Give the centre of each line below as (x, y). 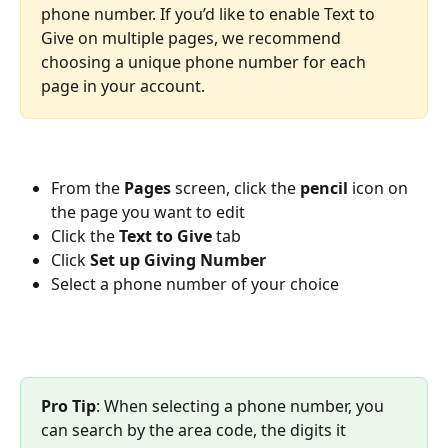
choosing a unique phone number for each (205, 62)
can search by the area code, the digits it (195, 430)
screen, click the (237, 187)
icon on (382, 187)
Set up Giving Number (178, 260)
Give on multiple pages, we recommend (193, 38)
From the (87, 187)
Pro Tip (68, 406)
